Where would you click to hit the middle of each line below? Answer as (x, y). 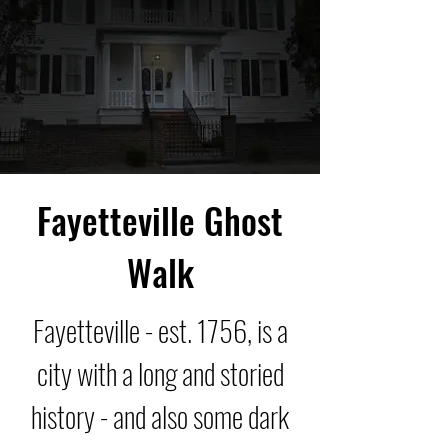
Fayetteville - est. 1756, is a (160, 329)
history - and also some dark (160, 415)
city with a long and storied (160, 372)
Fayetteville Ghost (160, 220)
